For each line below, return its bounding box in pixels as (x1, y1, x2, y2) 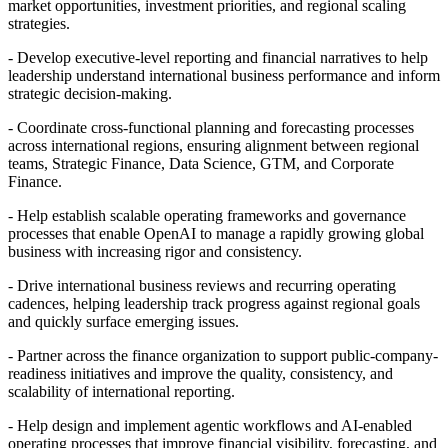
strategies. (8, 14, 70, 32)
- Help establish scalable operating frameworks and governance (8, 206, 406, 224)
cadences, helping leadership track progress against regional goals (8, 294, 420, 312)
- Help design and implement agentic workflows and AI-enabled (8, 416, 412, 434)
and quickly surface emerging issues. (8, 312, 239, 330)
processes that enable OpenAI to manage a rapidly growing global (8, 224, 424, 242)
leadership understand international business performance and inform (8, 66, 440, 84)
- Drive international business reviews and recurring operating (8, 276, 396, 294)
